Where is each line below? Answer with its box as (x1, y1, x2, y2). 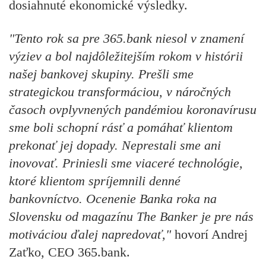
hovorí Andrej (175, 227, 248, 242)
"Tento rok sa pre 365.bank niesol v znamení (9, 31, 244, 46)
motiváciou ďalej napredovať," (9, 227, 175, 242)
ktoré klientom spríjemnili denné (9, 173, 180, 189)
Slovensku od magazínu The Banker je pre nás (9, 209, 254, 224)
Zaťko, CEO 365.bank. (9, 245, 130, 260)
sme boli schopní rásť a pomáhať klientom (9, 120, 233, 135)
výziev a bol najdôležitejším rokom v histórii (9, 49, 243, 64)
